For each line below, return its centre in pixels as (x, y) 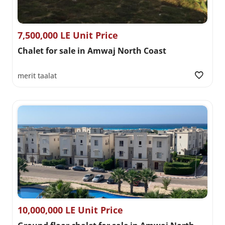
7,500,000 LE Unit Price (68, 35)
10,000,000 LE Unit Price (70, 210)
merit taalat (37, 75)
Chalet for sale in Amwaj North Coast (92, 51)
